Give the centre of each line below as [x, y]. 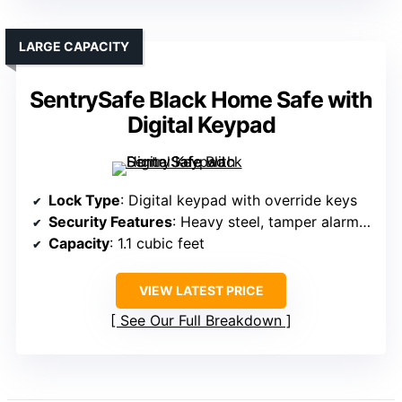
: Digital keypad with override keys [239, 201]
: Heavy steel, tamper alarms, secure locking [266, 222]
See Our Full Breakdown [201, 321]
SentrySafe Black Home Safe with [201, 100]
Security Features [110, 222]
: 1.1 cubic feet [157, 244]
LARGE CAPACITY [74, 47]
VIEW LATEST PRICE [201, 291]
